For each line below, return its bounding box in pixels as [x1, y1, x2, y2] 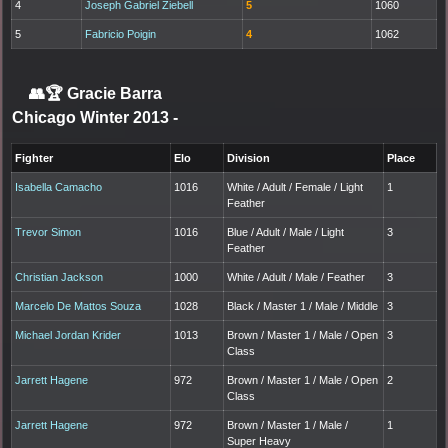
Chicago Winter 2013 [12, 108, 173, 126]
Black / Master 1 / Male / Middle [227, 299, 379, 312]
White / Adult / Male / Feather [227, 270, 366, 283]
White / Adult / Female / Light [227, 180, 364, 193]
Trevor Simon [15, 225, 82, 238]
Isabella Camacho [15, 180, 103, 193]
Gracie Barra [66, 84, 162, 102]
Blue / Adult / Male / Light [227, 225, 345, 238]
